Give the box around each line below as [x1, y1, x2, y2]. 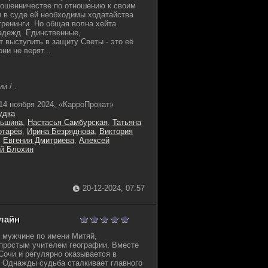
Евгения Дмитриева [3, 136, 74, 145]
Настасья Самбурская [28, 118, 108, 127]
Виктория [99, 127, 133, 136]
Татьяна [112, 118, 141, 127]
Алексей [79, 136, 109, 145]
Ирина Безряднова [27, 127, 95, 136]
